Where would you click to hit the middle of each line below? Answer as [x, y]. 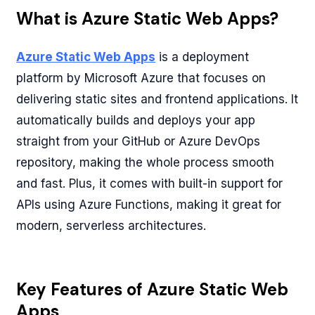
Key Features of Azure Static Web [153, 289]
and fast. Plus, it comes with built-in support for [150, 184]
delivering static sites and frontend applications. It [157, 99]
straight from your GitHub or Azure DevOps [139, 141]
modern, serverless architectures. [111, 226]
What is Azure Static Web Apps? [148, 19]
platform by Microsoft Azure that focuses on [141, 78]
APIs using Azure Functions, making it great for [149, 205]
